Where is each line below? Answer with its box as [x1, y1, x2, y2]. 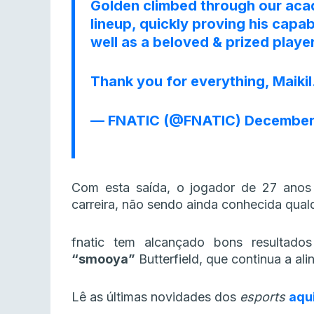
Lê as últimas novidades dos [71, 289, 240, 305]
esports [240, 289, 289, 305]
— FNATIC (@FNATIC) [90, 112, 245, 130]
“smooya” [71, 252, 135, 267]
